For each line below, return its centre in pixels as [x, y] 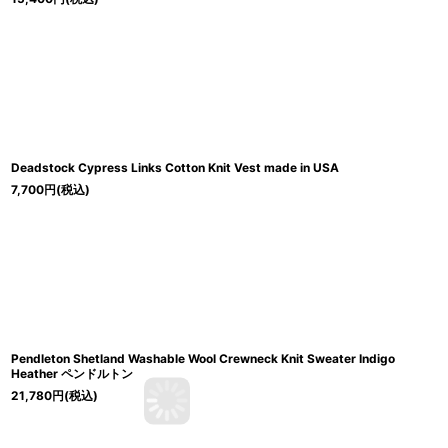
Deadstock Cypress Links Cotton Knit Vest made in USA [175, 168]
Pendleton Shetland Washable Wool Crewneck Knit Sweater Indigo [203, 359]
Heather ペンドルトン [72, 374]
